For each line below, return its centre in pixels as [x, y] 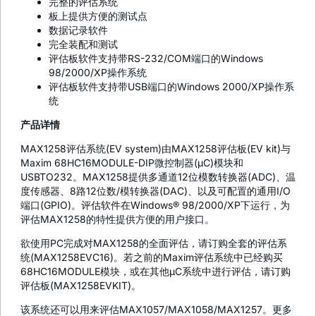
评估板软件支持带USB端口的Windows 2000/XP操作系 [171, 87]
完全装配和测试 [83, 44]
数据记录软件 [78, 30]
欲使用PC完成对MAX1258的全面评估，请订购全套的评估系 [154, 243]
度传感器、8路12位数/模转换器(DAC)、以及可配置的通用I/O [156, 191]
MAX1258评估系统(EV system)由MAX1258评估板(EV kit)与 [156, 149]
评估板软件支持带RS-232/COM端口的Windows [156, 59]
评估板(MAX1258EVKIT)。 [81, 286]
